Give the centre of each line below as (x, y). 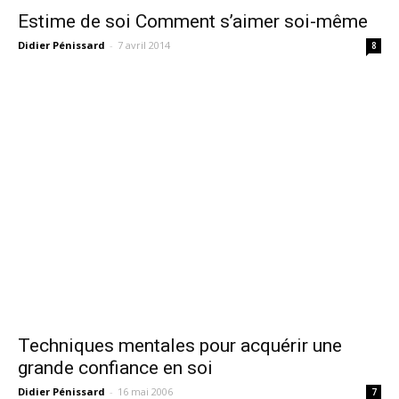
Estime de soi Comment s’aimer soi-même (193, 22)
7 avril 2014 (144, 45)
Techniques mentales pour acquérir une (180, 346)
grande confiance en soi (115, 368)
